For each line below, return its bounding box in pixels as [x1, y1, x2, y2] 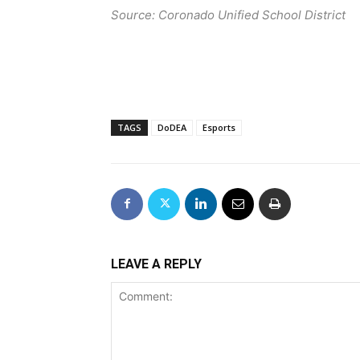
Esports [202, 121, 235, 133]
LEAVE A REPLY [111, 256, 202, 272]
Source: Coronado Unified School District [111, 6, 346, 22]
